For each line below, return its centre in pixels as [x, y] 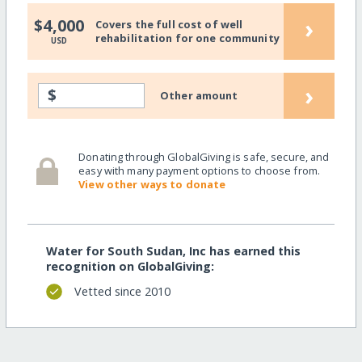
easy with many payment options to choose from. [200, 171]
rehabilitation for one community [187, 38]
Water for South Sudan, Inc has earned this [173, 250]
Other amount [199, 95]
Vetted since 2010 [122, 292]
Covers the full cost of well [169, 25]
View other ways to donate [152, 185]
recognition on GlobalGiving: [130, 266]
